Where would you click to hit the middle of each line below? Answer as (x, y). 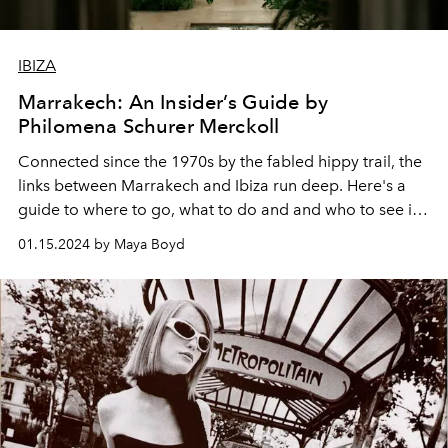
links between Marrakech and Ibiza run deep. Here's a (212, 185)
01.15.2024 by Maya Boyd (101, 244)
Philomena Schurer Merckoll (149, 125)
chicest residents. (82, 257)
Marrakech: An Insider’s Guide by (173, 101)
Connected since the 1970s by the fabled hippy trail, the (220, 161)
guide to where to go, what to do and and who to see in (219, 209)
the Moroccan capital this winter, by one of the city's (205, 233)
